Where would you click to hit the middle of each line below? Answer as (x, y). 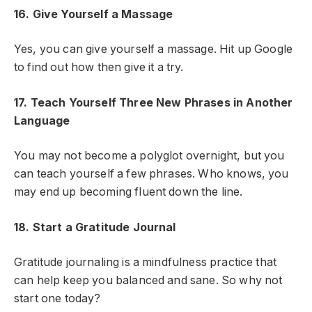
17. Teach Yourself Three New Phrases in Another (154, 102)
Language (42, 120)
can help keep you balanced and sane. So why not (148, 281)
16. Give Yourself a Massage (94, 14)
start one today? (57, 299)
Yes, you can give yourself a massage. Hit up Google (154, 49)
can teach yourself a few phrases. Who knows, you (151, 174)
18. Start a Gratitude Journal (95, 227)
